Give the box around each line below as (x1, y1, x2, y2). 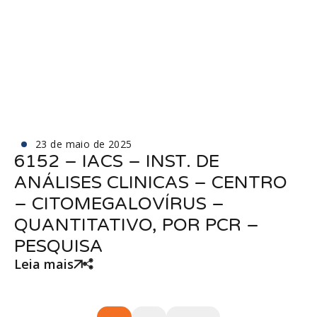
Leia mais (14, 255, 74, 272)
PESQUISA (14, 236, 103, 257)
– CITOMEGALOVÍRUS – (14, 193, 224, 214)
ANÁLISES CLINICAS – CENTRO (14, 172, 287, 193)
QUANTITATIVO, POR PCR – (14, 214, 259, 236)
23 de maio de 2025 (35, 137, 132, 151)
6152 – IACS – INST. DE (14, 151, 219, 172)
